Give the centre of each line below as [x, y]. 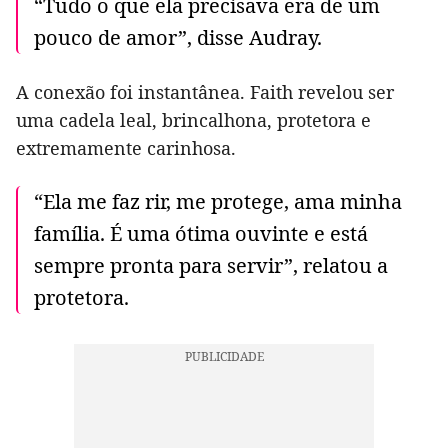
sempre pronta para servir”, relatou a [211, 265]
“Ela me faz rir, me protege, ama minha [218, 201]
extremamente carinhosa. [126, 147]
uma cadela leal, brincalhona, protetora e [193, 119]
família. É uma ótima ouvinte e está [201, 233]
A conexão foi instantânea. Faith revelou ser [205, 91]
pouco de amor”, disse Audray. [178, 37]
